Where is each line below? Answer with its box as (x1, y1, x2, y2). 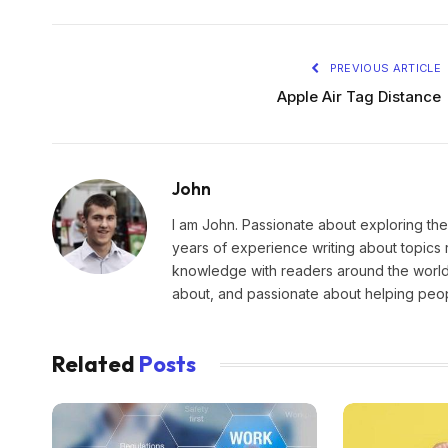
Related (52, 350, 139, 379)
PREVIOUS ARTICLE (326, 61, 441, 76)
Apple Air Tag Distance (277, 87, 441, 107)
